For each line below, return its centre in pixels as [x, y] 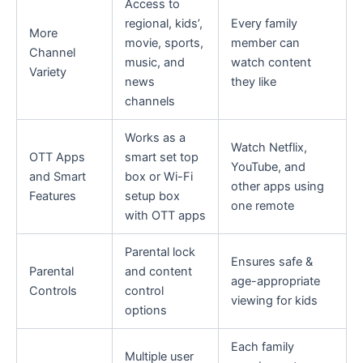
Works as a [155, 137]
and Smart [57, 176]
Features [52, 196]
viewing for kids [274, 300]
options [145, 310]
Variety [47, 72]
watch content [271, 62]
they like [253, 81]
